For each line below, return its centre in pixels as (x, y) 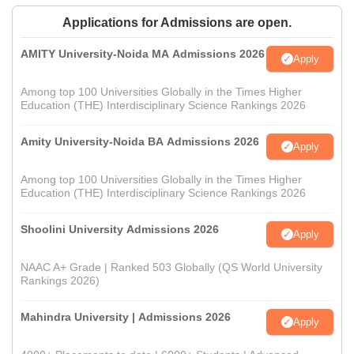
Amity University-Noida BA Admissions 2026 (140, 142)
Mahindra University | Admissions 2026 (126, 317)
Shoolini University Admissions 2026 (120, 230)
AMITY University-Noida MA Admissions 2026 (143, 54)
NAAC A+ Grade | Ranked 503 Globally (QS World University (171, 267)
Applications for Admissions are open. (177, 23)
